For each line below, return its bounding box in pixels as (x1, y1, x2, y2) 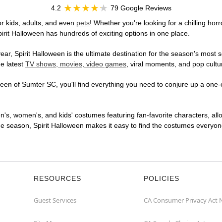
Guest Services (34, 196, 76, 205)
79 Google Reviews (110, 4, 171, 12)
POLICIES (144, 174, 179, 183)
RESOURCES (34, 174, 81, 183)
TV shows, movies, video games (25, 60, 126, 68)
